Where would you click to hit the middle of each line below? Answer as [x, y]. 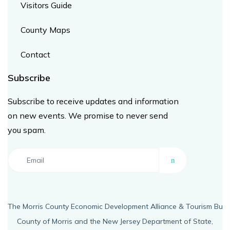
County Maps [45, 30]
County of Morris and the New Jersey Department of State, [115, 221]
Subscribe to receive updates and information [93, 101]
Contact [35, 54]
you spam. [27, 130]
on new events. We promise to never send [88, 116]
